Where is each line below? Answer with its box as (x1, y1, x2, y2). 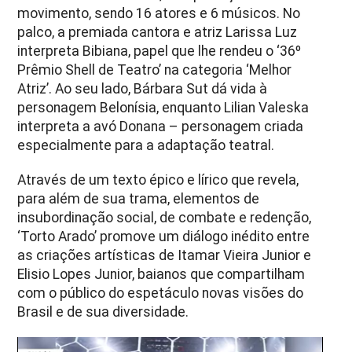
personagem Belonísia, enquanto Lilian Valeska (17, 99, 310, 115)
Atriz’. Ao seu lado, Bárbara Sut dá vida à (17, 80, 268, 97)
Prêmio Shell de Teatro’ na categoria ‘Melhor (17, 61, 292, 78)
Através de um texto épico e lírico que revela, (17, 171, 299, 188)
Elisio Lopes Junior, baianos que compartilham (17, 266, 306, 282)
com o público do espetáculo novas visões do (17, 284, 304, 301)
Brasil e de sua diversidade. (17, 303, 189, 320)
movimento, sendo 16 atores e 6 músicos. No (17, 5, 301, 21)
